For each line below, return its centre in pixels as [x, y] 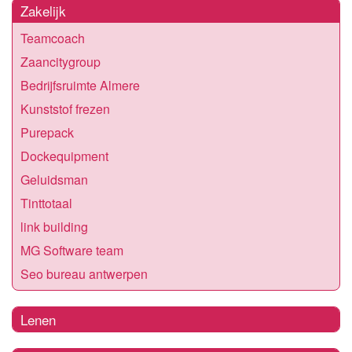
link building [54, 226]
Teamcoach [53, 38]
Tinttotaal [46, 203]
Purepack [47, 132]
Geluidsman [54, 179]
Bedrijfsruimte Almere [80, 85]
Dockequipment [64, 156]
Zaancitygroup [60, 61]
